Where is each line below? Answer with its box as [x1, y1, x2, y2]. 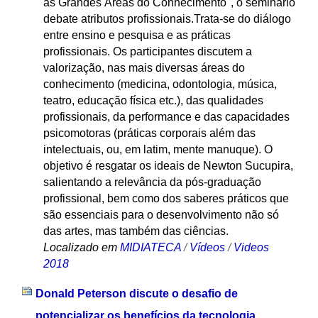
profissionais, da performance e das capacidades [43, 110, 290, 123]
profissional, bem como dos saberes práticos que [43, 192, 289, 204]
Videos [233, 241, 269, 253]
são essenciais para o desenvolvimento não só [43, 208, 279, 221]
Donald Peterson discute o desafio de [35, 287, 238, 300]
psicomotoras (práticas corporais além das [43, 126, 256, 139]
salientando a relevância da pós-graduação [43, 175, 261, 188]
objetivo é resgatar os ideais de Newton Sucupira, [43, 159, 293, 172]
